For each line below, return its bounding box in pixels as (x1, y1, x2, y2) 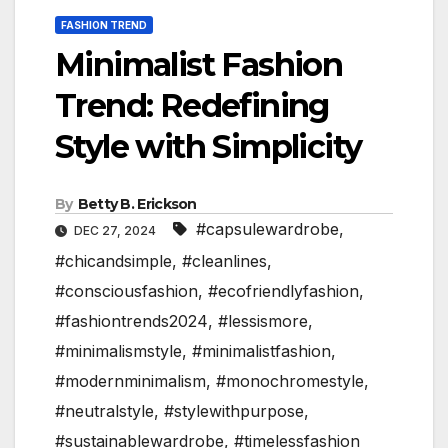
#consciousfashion (55, 280, 198, 301)
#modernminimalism (55, 370, 206, 391)
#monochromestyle (216, 370, 364, 391)
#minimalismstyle (55, 340, 182, 361)
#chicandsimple (55, 250, 172, 271)
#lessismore (218, 310, 308, 331)
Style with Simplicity (55, 126, 362, 166)
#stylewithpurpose (164, 400, 304, 421)
